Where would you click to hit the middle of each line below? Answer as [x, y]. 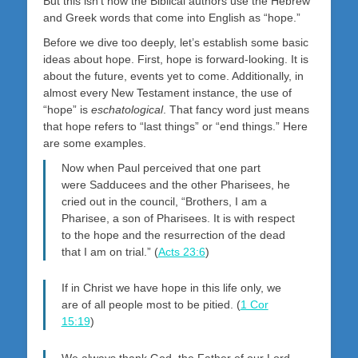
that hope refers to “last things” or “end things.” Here [175, 126]
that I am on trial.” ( [109, 251]
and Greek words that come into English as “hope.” [172, 17]
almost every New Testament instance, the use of [167, 92]
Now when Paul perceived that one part [161, 167]
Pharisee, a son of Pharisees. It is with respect [178, 218]
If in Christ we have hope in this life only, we [171, 288]
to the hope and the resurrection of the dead [173, 235]
